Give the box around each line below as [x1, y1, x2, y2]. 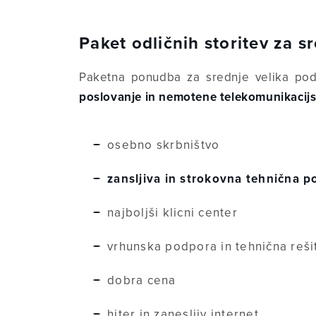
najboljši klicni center [107, 205, 238, 220]
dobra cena [107, 272, 176, 288]
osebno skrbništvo [107, 137, 220, 152]
